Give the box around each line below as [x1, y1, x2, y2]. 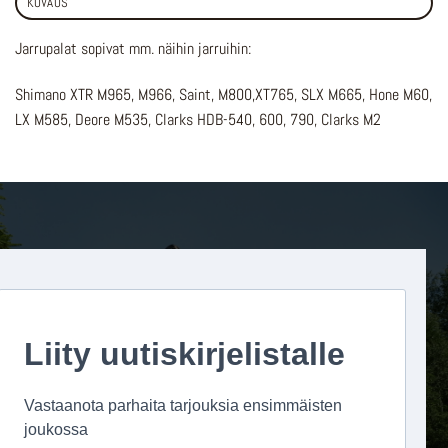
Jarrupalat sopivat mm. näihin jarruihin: [15, 37, 251, 59]
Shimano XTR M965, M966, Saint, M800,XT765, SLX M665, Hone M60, [15, 83, 432, 105]
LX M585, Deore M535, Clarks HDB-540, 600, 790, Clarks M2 [15, 108, 381, 130]
